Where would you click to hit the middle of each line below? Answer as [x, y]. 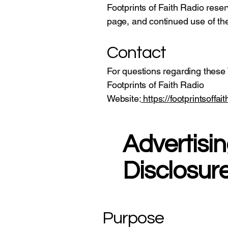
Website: [124, 98]
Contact [136, 53]
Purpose [133, 218]
